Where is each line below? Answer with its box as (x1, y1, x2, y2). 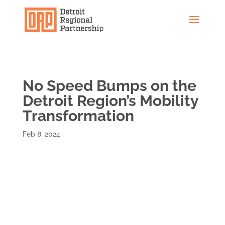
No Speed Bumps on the (22, 77, 196, 94)
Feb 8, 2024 (22, 130, 60, 138)
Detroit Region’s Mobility (22, 92, 198, 109)
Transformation (22, 107, 134, 125)
